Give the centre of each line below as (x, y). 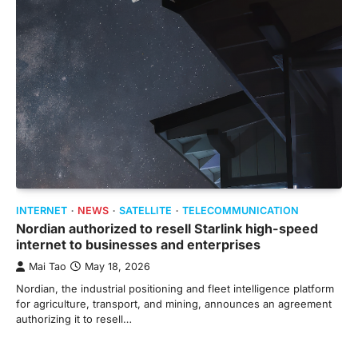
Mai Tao (48, 267)
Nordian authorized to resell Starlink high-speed (167, 229)
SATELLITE (145, 211)
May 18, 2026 (117, 267)
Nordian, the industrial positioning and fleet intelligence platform (175, 289)
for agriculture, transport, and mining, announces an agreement (174, 304)
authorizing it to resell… (74, 319)
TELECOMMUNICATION (241, 211)
